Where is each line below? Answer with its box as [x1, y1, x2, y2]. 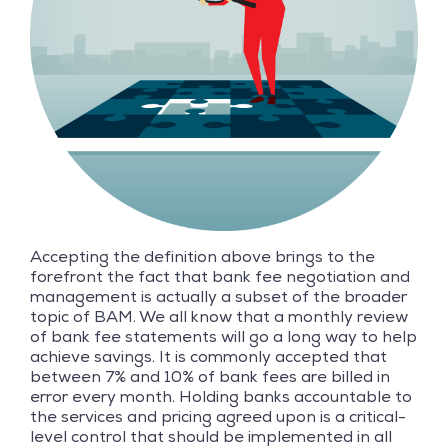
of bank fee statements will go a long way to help [30, 325, 417, 347]
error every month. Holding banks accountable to [30, 385, 412, 407]
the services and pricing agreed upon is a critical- [30, 405, 406, 427]
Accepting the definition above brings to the [30, 245, 375, 267]
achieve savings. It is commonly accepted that [30, 345, 387, 367]
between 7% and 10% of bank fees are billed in [30, 365, 390, 387]
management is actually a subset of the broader [30, 285, 407, 307]
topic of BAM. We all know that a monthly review [30, 305, 408, 327]
